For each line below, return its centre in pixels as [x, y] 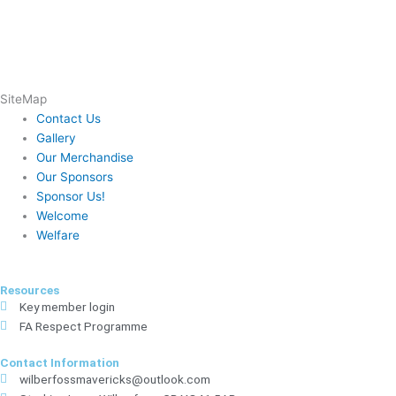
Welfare [58, 235]
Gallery [57, 138]
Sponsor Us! [71, 196]
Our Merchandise [85, 157]
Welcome [63, 216]
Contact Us [69, 118]
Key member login [68, 306]
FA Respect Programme [84, 326]
